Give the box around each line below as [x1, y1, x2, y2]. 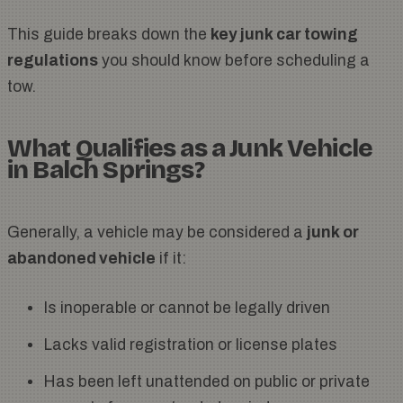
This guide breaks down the [7, 26, 210, 44]
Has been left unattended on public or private [43, 373, 370, 391]
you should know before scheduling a [98, 52, 370, 70]
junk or [307, 224, 359, 242]
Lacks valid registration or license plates [43, 336, 337, 354]
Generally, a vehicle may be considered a [7, 224, 307, 242]
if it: [156, 250, 186, 268]
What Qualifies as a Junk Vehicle [7, 133, 373, 165]
